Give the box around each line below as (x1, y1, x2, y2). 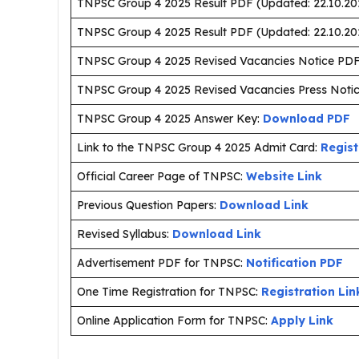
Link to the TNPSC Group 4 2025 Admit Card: (77, 140, 321, 155)
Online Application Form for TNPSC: (77, 313, 268, 328)
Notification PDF (246, 256, 343, 270)
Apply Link (271, 313, 333, 328)
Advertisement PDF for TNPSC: (77, 256, 243, 270)
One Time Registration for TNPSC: (77, 284, 261, 299)
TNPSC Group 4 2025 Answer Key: (77, 111, 263, 126)
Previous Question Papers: (77, 198, 220, 212)
